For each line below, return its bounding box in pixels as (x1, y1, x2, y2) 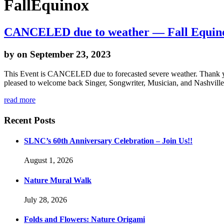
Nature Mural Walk (24, 175, 91, 184)
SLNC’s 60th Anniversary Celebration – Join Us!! (24, 136, 192, 145)
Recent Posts (4, 114, 55, 125)
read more (4, 95, 35, 104)
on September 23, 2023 (17, 48, 111, 59)
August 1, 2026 (24, 156, 73, 165)
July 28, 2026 (24, 195, 67, 204)
